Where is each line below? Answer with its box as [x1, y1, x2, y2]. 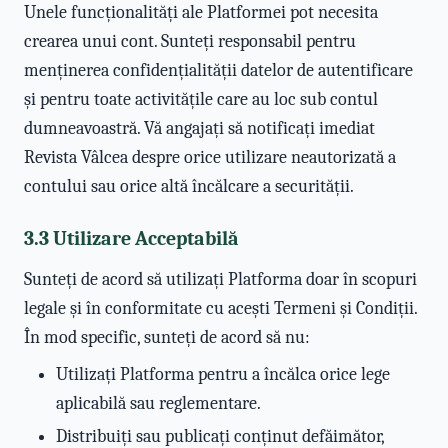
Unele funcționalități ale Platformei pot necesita [24, 2, 378, 23]
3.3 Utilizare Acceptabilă [24, 227, 239, 250]
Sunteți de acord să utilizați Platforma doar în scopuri [24, 269, 417, 290]
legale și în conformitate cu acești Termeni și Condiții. [24, 298, 417, 319]
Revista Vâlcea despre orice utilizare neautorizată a [24, 147, 396, 168]
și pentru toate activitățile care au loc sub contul [24, 89, 378, 110]
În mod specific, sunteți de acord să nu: [24, 327, 310, 348]
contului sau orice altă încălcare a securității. [24, 176, 354, 197]
